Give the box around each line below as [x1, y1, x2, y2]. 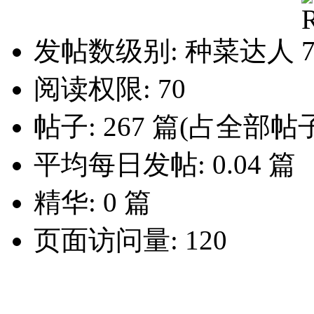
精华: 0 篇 [34, 187, 151, 218]
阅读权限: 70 [34, 74, 186, 104]
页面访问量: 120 [34, 225, 227, 256]
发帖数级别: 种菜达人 [34, 36, 301, 67]
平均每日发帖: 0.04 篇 [34, 149, 296, 180]
